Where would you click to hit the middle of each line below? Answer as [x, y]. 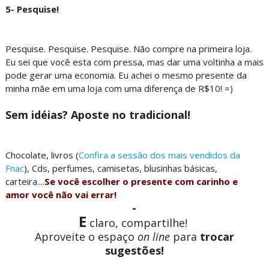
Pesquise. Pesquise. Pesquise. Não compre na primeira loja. [128, 49]
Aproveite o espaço [84, 237]
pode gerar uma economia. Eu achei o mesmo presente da [126, 75]
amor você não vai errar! [61, 195]
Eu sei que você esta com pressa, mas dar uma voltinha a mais [134, 62]
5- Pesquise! [32, 9]
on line [153, 237]
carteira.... [25, 181]
